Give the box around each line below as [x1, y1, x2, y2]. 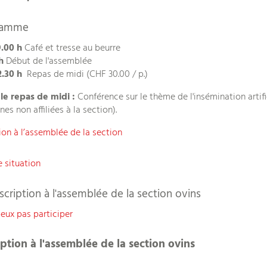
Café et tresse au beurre [22, 41, 120, 56]
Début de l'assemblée [6, 54, 92, 69]
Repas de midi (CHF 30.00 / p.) [22, 67, 148, 82]
